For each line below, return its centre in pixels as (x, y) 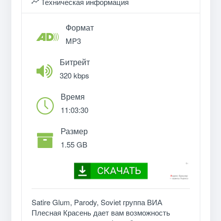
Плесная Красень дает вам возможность (101, 213)
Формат (79, 27)
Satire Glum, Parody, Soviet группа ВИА (97, 202)
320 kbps (74, 75)
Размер (74, 131)
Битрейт (74, 62)
